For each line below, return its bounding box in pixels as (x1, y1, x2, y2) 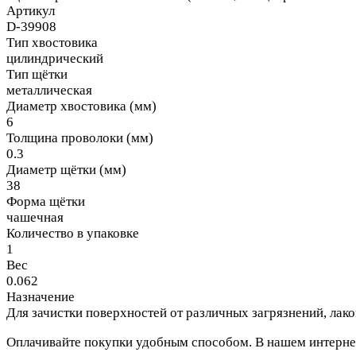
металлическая (6, 82, 92, 98)
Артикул (6, 2, 55, 18)
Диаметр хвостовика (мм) (6, 98, 157, 114)
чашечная (6, 209, 64, 225)
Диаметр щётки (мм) (6, 161, 126, 177)
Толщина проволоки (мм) (6, 130, 153, 145)
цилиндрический (6, 50, 103, 66)
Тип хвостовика (6, 34, 98, 50)
